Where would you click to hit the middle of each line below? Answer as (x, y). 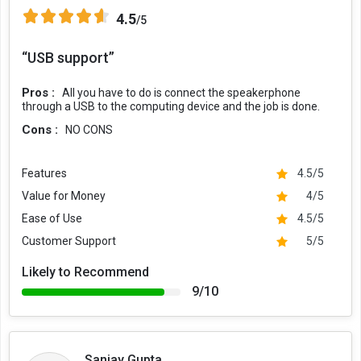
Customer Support (69, 241)
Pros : (40, 93)
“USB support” (68, 58)
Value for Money (64, 196)
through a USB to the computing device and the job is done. (171, 106)
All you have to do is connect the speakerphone (181, 93)
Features (44, 173)
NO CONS (89, 130)
